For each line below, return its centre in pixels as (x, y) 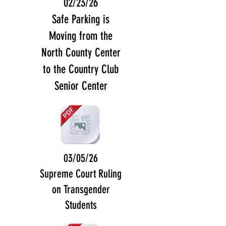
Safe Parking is (81, 19)
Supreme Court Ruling (81, 174)
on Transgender (81, 189)
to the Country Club (81, 69)
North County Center (81, 53)
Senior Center (81, 86)
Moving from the (81, 36)
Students (81, 205)
